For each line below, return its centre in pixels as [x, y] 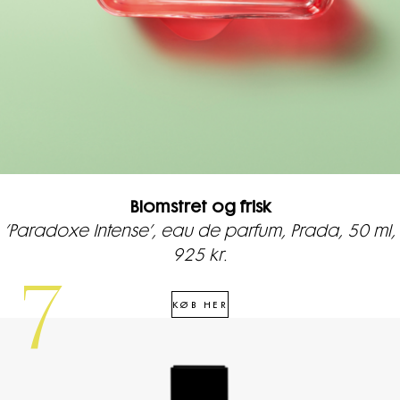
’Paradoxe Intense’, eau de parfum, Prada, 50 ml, [200, 233]
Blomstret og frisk [200, 208]
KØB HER [200, 305]
